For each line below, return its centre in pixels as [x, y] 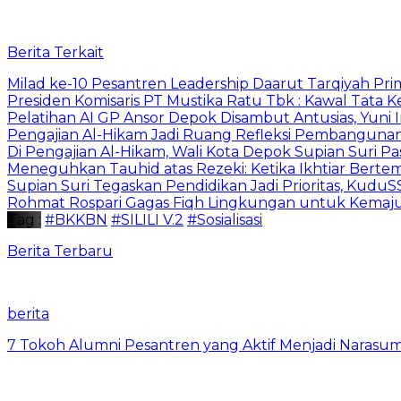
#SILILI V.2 [147, 219]
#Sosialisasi [225, 219]
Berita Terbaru [60, 251]
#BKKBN [76, 219]
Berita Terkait [55, 52]
